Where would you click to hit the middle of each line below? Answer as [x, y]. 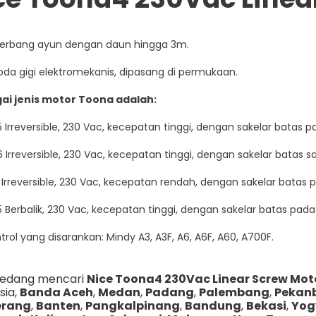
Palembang [234, 292]
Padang [169, 292]
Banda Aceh [56, 292]
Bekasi [266, 305]
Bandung [213, 305]
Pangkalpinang [132, 305]
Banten [58, 305]
